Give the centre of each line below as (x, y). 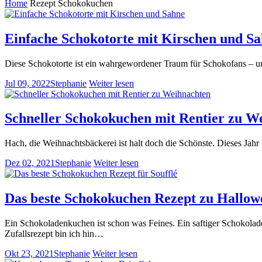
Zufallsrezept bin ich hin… (54, 234)
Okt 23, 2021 (29, 254)
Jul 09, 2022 (27, 83)
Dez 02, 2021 (30, 163)
